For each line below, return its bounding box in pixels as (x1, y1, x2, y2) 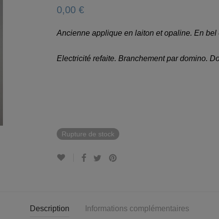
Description (30, 204, 69, 213)
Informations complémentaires (85, 204, 189, 213)
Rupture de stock (61, 130, 114, 138)
